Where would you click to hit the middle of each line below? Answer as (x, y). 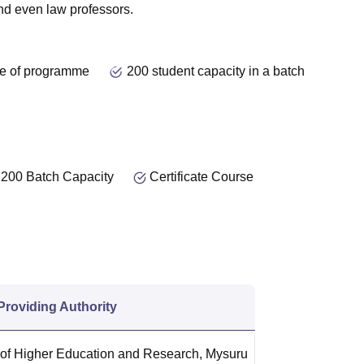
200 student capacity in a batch (216, 71)
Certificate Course (201, 177)
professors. (100, 9)
